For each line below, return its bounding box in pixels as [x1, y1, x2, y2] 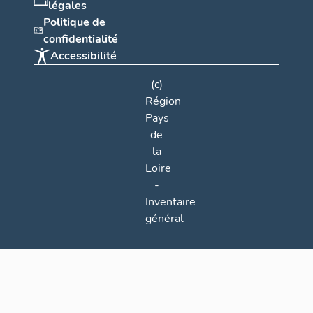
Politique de [43, 15, 106, 30]
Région [145, 94, 181, 109]
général [145, 211, 184, 226]
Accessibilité [50, 48, 117, 64]
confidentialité [43, 31, 119, 47]
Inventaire [145, 194, 196, 210]
